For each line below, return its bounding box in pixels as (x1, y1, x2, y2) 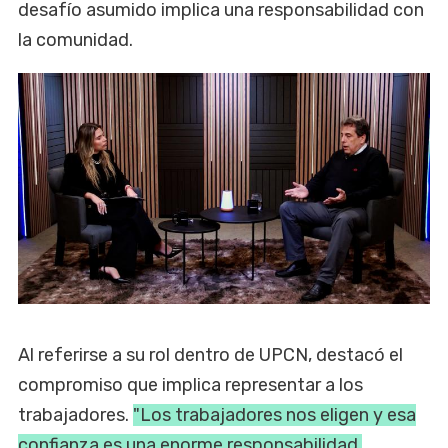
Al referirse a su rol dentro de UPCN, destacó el (18, 344, 403, 367)
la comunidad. (18, 28, 133, 51)
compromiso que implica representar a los (18, 374, 363, 397)
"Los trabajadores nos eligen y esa (133, 404, 416, 427)
